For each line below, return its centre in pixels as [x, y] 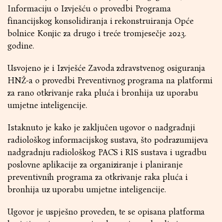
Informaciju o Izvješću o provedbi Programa [89, 9]
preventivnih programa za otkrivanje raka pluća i [98, 177]
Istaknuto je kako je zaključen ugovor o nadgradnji [101, 128]
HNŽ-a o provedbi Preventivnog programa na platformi [110, 81]
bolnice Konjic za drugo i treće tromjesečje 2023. [97, 33]
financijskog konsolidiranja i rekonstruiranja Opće [101, 21]
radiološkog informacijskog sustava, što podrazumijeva [108, 140]
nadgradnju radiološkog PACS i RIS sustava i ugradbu [107, 152]
